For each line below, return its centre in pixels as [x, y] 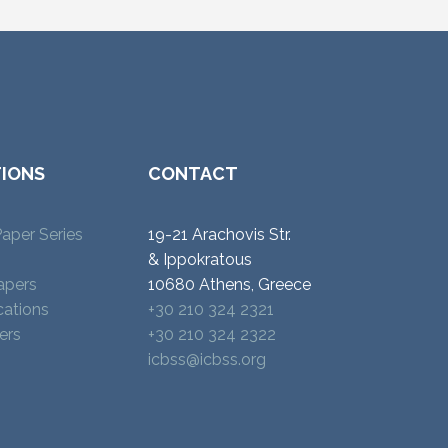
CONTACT [193, 173]
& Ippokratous [200, 259]
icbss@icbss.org [207, 359]
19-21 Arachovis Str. [219, 234]
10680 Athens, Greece [229, 284]
